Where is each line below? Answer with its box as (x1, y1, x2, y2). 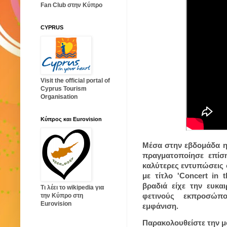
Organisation (41, 93, 78, 101)
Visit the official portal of (41, 77, 110, 85)
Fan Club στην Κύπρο (41, 2, 102, 9)
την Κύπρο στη (41, 192, 83, 200)
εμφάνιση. (142, 202, 180, 210)
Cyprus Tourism (41, 85, 87, 93)
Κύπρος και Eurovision (41, 116, 102, 123)
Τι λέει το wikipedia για (41, 184, 104, 192)
